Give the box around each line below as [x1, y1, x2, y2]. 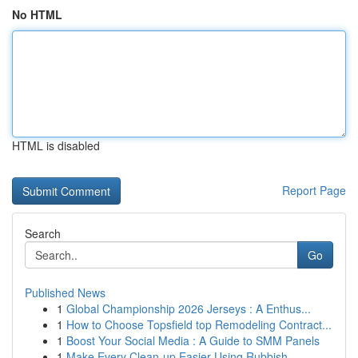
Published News [25, 284, 105, 300]
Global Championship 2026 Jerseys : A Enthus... [66, 300, 311, 316]
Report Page [282, 182, 346, 198]
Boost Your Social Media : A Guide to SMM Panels [66, 332, 320, 348]
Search [25, 225, 61, 241]
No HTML [12, 6, 62, 22]
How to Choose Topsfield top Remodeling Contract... [66, 316, 332, 332]
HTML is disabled [12, 137, 100, 153]
